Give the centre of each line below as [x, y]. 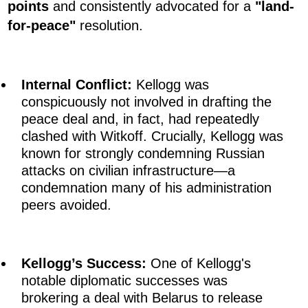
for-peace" [42, 26]
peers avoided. [66, 205]
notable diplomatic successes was [124, 281]
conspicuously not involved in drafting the [146, 102]
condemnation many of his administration [146, 188]
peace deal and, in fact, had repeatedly [140, 119]
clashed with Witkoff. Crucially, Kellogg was [152, 136]
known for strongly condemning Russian [143, 154]
